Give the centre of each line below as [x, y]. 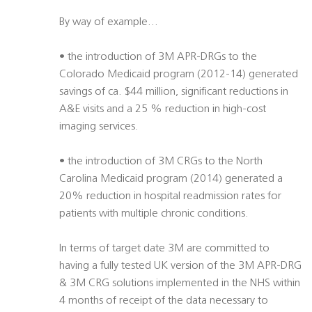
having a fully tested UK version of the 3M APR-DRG [180, 266]
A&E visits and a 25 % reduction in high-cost [163, 110]
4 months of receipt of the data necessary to [164, 301]
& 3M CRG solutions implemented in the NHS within [180, 284]
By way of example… [109, 23]
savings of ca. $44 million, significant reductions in [174, 92]
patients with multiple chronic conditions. [154, 214]
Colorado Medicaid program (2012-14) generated [179, 75]
